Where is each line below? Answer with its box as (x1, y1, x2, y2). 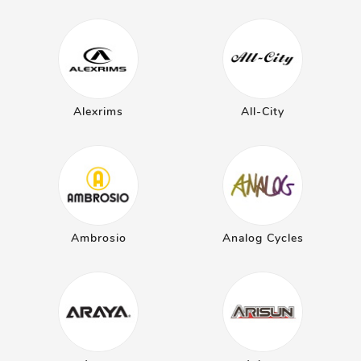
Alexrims (73, 104, 123, 119)
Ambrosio (70, 230, 127, 246)
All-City (241, 104, 284, 119)
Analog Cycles (222, 230, 304, 246)
